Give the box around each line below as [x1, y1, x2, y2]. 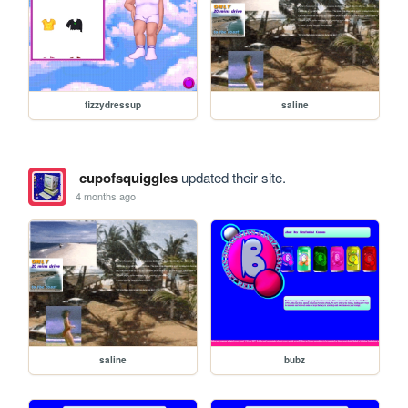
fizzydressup [85, 97, 142, 111]
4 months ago [76, 189, 137, 204]
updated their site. [177, 167, 286, 187]
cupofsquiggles [78, 167, 178, 188]
